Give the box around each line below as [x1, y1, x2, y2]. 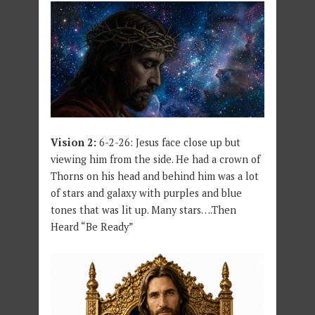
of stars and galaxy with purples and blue [50, 186, 242, 200]
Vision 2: [50, 136, 99, 150]
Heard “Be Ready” [50, 220, 134, 234]
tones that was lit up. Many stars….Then [50, 203, 236, 217]
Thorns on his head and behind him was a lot [50, 169, 259, 184]
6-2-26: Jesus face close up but [98, 136, 240, 150]
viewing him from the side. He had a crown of [50, 153, 260, 167]
